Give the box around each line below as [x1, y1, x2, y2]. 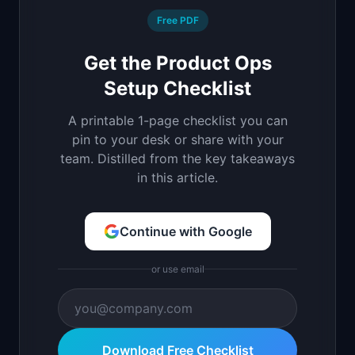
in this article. [137, 169, 218, 185]
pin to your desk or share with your [71, 131, 284, 147]
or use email [151, 262, 204, 275]
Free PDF [156, 13, 199, 26]
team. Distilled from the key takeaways [60, 150, 295, 166]
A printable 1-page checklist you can [67, 112, 288, 128]
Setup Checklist [104, 76, 251, 100]
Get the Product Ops [83, 51, 272, 74]
